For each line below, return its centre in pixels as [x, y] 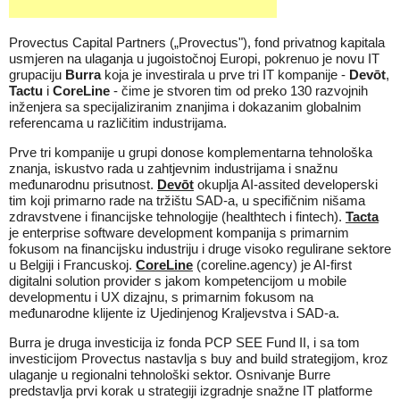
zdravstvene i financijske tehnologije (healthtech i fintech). [177, 217]
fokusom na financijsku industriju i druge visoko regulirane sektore [200, 249]
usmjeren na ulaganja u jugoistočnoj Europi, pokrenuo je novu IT [194, 58]
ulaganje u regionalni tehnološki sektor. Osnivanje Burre [170, 375]
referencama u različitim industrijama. [118, 123]
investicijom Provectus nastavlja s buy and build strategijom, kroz [199, 358]
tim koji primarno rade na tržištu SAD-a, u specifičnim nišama [187, 200]
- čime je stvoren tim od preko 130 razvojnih [239, 91]
